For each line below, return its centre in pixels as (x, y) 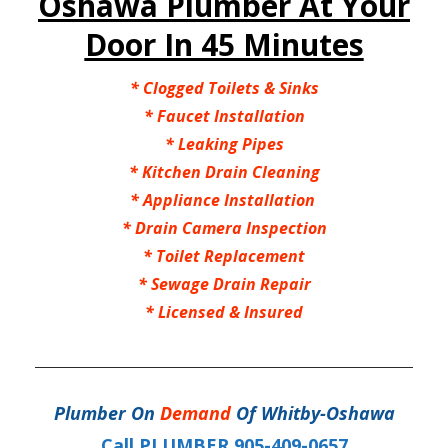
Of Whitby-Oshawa (312, 412)
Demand (195, 412)
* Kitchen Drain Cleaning (224, 171)
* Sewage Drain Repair (224, 283)
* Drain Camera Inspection (224, 227)
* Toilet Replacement (224, 255)
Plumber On (106, 412)
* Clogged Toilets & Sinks (224, 87)
